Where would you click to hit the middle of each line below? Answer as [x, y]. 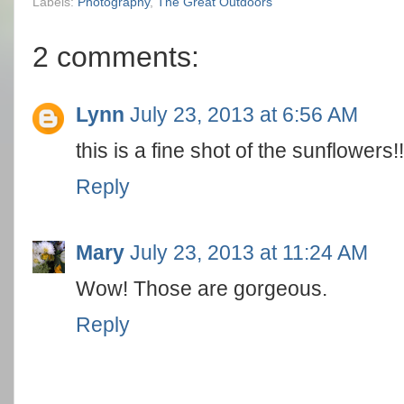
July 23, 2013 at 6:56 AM [244, 115]
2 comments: [116, 56]
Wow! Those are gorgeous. [202, 288]
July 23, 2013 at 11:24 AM [249, 252]
